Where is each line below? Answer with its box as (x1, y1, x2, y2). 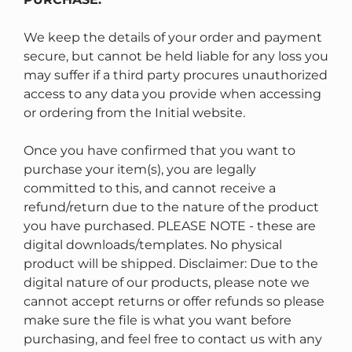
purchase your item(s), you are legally (24, 162, 256, 178)
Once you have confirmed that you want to (24, 143, 295, 159)
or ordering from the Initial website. (24, 105, 245, 121)
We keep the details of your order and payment (24, 30, 322, 46)
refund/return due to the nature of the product (24, 200, 319, 215)
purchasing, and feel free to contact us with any (24, 332, 322, 347)
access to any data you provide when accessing (24, 86, 321, 102)
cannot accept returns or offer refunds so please (24, 294, 324, 310)
